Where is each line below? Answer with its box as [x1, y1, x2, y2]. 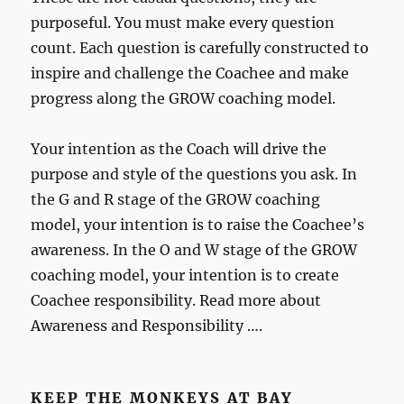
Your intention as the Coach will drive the [31, 140, 327, 159]
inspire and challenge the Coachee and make [31, 64, 350, 83]
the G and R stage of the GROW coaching [31, 190, 321, 209]
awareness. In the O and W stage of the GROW [31, 241, 358, 260]
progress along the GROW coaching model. [31, 89, 336, 108]
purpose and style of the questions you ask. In [31, 165, 358, 184]
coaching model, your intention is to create [31, 266, 340, 285]
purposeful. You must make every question [31, 14, 335, 32]
